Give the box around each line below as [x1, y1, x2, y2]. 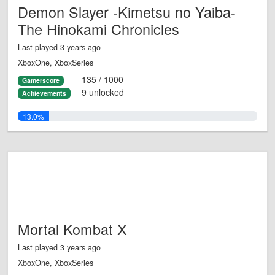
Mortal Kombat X [18, 219, 127, 240]
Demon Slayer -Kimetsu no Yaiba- [18, 1, 236, 23]
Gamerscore [21, 76, 60, 85]
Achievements [21, 88, 66, 98]
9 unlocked [81, 85, 124, 98]
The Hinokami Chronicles [18, 18, 179, 40]
